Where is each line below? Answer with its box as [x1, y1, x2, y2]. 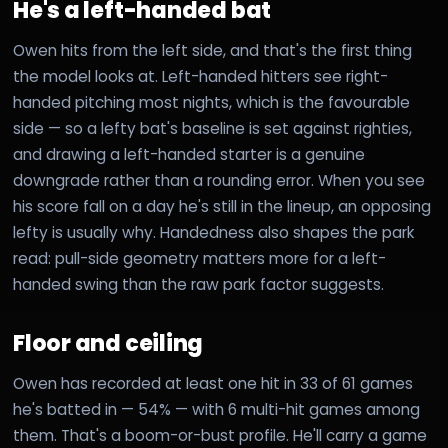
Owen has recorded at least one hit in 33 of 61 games [13, 373, 413, 394]
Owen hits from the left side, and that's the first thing [13, 40, 412, 61]
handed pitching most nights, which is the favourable [13, 92, 410, 113]
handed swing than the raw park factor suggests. [13, 274, 384, 295]
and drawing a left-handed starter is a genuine [13, 144, 365, 165]
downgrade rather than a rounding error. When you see [13, 170, 425, 191]
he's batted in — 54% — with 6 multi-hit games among [13, 399, 420, 420]
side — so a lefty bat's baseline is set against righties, [13, 118, 412, 139]
